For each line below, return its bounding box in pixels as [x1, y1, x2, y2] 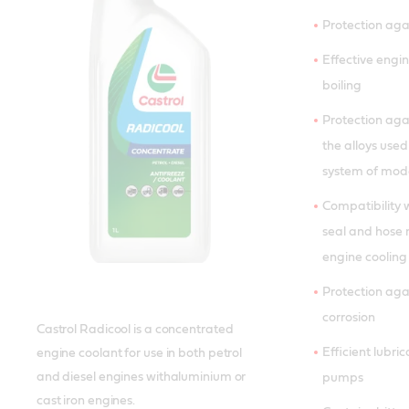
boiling [321, 79, 362, 92]
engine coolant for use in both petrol [36, 347, 243, 361]
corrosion [321, 310, 375, 324]
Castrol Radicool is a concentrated [36, 323, 234, 337]
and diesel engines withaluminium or [36, 371, 246, 384]
